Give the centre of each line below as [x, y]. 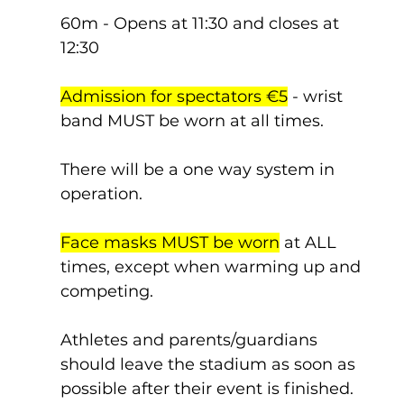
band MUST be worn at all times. [192, 121]
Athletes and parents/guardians [191, 340]
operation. [101, 194]
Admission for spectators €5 [174, 96]
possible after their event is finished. [207, 389]
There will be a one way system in [199, 170]
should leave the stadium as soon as [210, 364]
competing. [106, 291]
